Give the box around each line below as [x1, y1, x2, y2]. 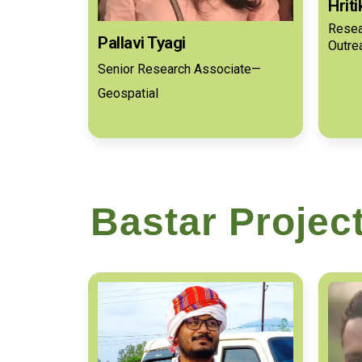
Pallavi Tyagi [98, 32, 186, 53]
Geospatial [98, 85, 158, 101]
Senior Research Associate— [98, 61, 261, 77]
